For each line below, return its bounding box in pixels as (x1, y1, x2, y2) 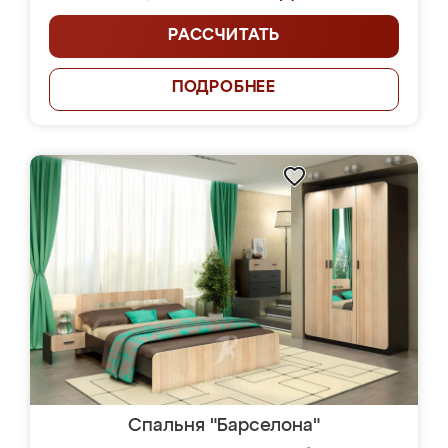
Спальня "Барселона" (128, 417, 320, 435)
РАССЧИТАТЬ (168, 28, 280, 44)
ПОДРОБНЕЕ (171, 80, 277, 96)
